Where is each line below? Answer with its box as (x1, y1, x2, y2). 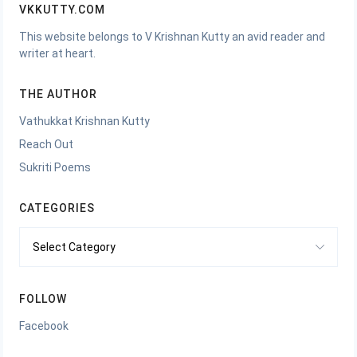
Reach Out (19, 138, 73, 151)
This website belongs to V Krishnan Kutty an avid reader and (19, 30, 325, 44)
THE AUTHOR (19, 88, 97, 101)
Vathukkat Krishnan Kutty (19, 115, 150, 128)
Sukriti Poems (19, 161, 91, 175)
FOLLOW (19, 292, 67, 306)
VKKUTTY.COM (19, 3, 105, 17)
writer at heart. (19, 47, 96, 61)
